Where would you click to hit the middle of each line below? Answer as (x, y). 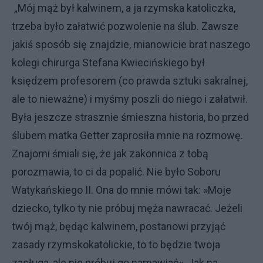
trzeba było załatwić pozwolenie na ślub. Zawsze (125, 26)
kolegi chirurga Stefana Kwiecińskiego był (108, 62)
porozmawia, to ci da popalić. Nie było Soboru (116, 171)
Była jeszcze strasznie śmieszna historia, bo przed (130, 117)
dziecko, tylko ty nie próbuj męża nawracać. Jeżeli (127, 208)
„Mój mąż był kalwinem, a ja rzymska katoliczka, (124, 8)
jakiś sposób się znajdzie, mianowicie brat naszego (131, 44)
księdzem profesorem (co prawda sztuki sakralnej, (130, 80)
